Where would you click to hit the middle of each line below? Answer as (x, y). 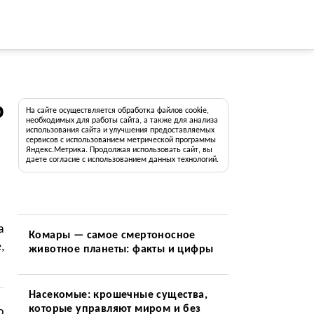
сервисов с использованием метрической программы (121, 140)
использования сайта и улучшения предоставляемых (120, 130)
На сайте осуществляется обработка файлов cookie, (117, 111)
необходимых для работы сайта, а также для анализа (122, 121)
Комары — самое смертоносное (112, 235)
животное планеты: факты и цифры (121, 250)
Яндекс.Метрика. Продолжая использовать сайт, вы (119, 150)
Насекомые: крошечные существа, (118, 295)
